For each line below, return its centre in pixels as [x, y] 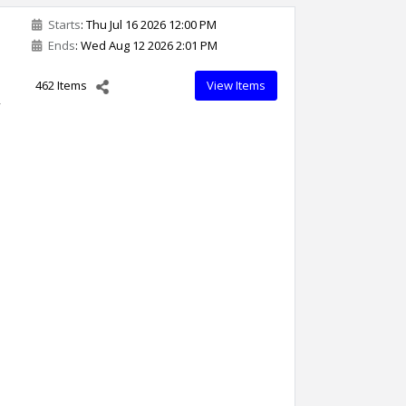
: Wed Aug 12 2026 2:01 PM [146, 45]
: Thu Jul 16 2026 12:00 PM [149, 24]
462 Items [61, 85]
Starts [63, 24]
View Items [236, 85]
